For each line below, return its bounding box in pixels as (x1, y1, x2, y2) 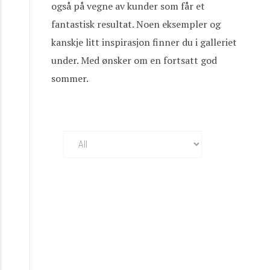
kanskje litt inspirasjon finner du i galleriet (51, 35, 237, 49)
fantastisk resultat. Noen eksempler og (51, 17, 221, 31)
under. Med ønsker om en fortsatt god (51, 53, 217, 67)
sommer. (51, 71, 89, 85)
